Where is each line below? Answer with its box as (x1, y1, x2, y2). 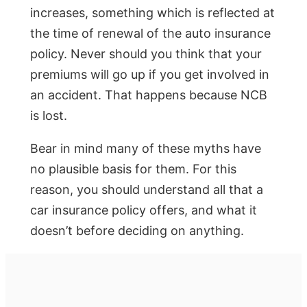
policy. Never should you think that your (30, 47, 262, 62)
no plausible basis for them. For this (30, 162, 236, 177)
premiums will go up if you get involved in (30, 67, 269, 82)
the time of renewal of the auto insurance (30, 26, 271, 41)
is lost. (30, 108, 67, 123)
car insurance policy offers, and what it (30, 203, 257, 218)
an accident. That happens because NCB (30, 88, 267, 103)
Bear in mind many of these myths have (30, 141, 261, 156)
